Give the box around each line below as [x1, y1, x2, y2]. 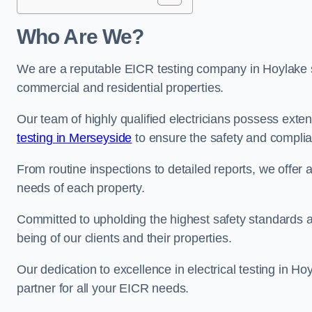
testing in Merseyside [17, 131, 132, 145]
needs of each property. [17, 181, 145, 195]
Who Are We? [17, 25, 144, 48]
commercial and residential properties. [17, 81, 224, 95]
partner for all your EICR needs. [17, 281, 189, 295]
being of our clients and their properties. [17, 231, 232, 245]
